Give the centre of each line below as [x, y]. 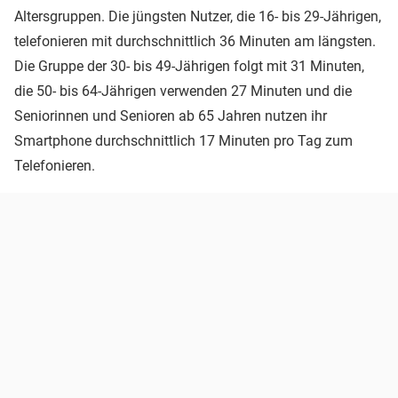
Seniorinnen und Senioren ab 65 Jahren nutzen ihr [171, 115]
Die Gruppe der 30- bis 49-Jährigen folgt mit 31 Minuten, [189, 66]
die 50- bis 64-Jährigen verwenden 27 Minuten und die [183, 91]
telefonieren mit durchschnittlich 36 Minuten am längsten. [195, 41]
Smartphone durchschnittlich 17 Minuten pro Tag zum [183, 140]
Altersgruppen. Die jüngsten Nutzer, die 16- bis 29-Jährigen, [198, 16]
